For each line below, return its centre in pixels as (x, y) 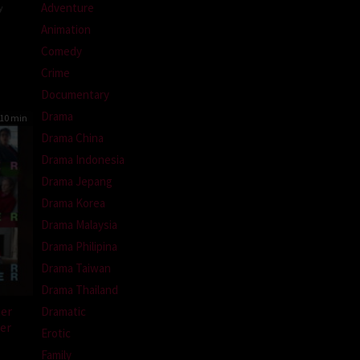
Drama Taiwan (76, 268)
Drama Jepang (77, 181)
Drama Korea (73, 202)
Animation (66, 29)
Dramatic (63, 311)
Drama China (72, 137)
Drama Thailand (80, 289)
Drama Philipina (79, 246)
